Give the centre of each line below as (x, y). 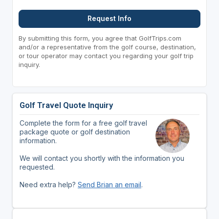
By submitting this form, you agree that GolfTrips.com (100, 38)
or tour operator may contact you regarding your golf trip (106, 55)
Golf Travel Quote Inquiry (66, 105)
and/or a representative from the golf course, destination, (107, 47)
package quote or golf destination (75, 131)
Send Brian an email (109, 184)
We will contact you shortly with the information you (102, 158)
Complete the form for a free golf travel (83, 123)
